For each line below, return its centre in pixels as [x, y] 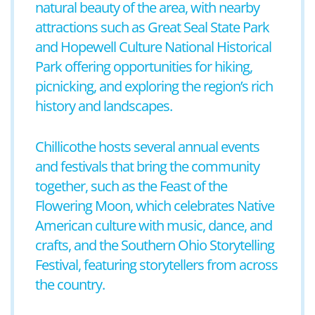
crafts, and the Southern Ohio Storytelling [155, 245]
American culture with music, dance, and [154, 225]
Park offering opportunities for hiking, [144, 66]
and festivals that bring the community [147, 166]
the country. [70, 284]
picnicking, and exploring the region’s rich [154, 86]
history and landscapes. [104, 106]
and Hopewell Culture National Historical [153, 47]
